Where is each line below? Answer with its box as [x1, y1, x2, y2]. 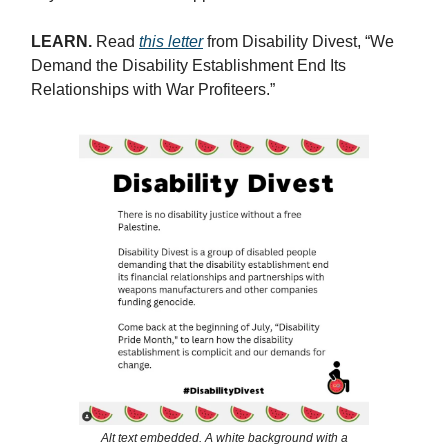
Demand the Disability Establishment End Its [31, 57, 346, 74]
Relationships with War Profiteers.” [31, 81, 275, 98]
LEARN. [31, 33, 96, 50]
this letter [139, 33, 203, 50]
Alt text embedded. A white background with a [100, 430, 348, 445]
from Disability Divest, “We [203, 33, 394, 50]
